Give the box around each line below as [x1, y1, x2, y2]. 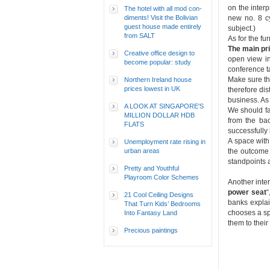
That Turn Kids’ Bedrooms [124, 200, 201, 207]
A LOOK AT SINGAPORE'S [124, 102, 204, 110]
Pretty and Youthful [124, 165, 179, 172]
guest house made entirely [124, 23, 201, 30]
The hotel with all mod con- [124, 5, 202, 12]
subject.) [228, 24, 256, 33]
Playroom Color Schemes [124, 174, 199, 181]
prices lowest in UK [124, 85, 180, 92]
